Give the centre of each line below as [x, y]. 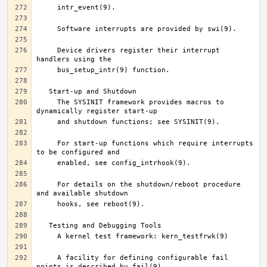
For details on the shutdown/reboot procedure [47, 184]
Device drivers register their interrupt [47, 50]
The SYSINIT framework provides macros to [47, 102]
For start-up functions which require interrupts [47, 143]
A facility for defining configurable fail [47, 258]
